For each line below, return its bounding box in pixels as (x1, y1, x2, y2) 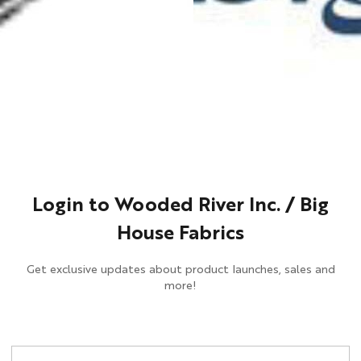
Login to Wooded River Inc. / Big (32, 197, 329, 216)
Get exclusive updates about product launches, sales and (26, 264, 335, 276)
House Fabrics (117, 225, 244, 244)
